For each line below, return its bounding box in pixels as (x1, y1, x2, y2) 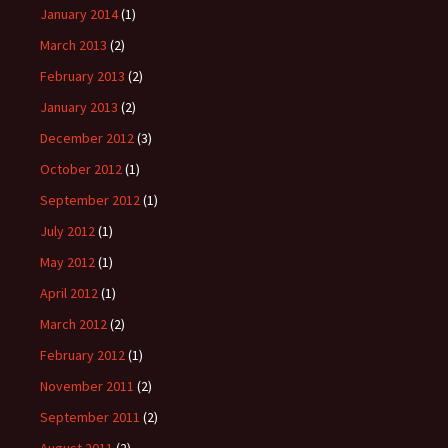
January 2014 (40, 5, 118, 23)
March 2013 (40, 36, 107, 54)
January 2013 (40, 98, 118, 116)
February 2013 (40, 67, 125, 85)
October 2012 (40, 160, 122, 178)
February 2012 (40, 346, 125, 364)
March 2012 (40, 315, 107, 333)
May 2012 (40, 253, 95, 271)
